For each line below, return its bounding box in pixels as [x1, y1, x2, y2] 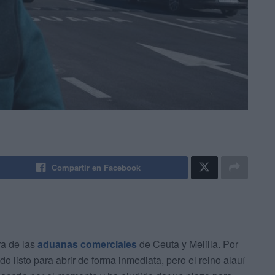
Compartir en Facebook [52, 161, 141, 174]
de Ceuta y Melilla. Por [137, 237, 238, 252]
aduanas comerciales [37, 237, 137, 252]
